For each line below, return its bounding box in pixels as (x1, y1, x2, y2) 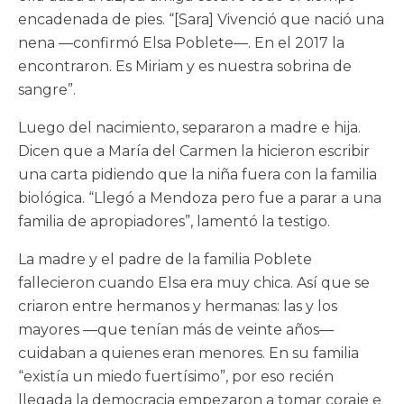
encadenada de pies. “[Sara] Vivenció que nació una (18, 10, 384, 28)
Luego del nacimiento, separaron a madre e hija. (18, 118, 361, 136)
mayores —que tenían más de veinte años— (18, 320, 334, 338)
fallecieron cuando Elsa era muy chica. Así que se (18, 273, 370, 291)
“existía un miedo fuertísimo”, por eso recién (18, 367, 334, 385)
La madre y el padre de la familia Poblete (18, 250, 312, 268)
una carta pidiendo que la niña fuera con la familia (18, 165, 377, 183)
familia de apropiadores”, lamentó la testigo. (18, 212, 330, 230)
